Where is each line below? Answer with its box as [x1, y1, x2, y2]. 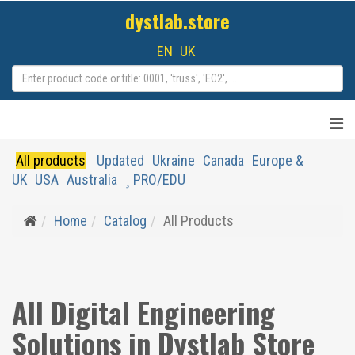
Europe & [252, 152, 303, 169]
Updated [94, 152, 144, 169]
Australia [67, 171, 117, 188]
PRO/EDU [130, 171, 185, 188]
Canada [203, 152, 244, 169]
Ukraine [152, 152, 195, 169]
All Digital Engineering [12, 291, 275, 333]
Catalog [104, 212, 147, 229]
